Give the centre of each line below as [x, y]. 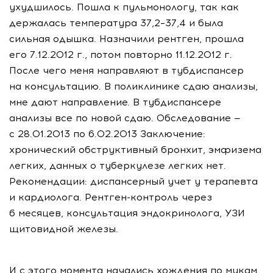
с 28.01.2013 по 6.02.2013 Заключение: [107, 134]
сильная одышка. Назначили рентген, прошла [126, 39]
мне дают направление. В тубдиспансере [115, 102]
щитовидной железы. [64, 229]
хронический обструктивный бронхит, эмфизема [135, 150]
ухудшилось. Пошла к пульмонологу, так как [124, 7]
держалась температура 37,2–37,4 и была [116, 23]
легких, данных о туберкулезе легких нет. [118, 165]
